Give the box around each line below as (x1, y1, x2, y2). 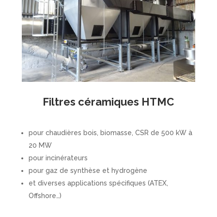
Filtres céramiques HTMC (43, 95, 174, 108)
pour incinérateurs (28, 154, 88, 162)
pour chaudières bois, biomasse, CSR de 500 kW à (28, 128, 192, 137)
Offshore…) (28, 191, 62, 200)
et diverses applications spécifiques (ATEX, (28, 179, 168, 187)
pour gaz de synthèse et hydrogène (28, 166, 147, 174)
